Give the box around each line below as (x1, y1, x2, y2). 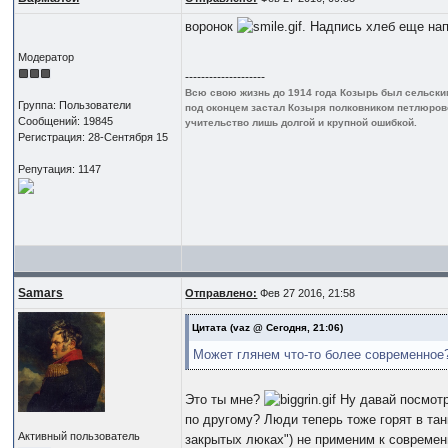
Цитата (192, 321, 228, 333)
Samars (18, 285, 64, 300)
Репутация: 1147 (18, 162, 102, 175)
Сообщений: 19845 (18, 114, 114, 127)
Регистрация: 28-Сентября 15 (18, 130, 169, 143)
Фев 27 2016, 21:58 (257, 286, 356, 299)
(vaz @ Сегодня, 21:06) (227, 321, 344, 333)
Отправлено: (185, 286, 258, 299)
